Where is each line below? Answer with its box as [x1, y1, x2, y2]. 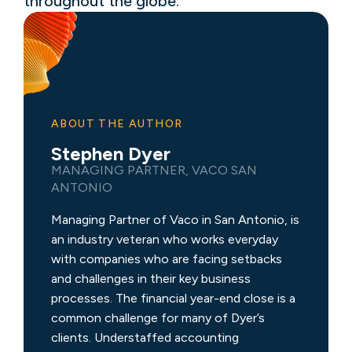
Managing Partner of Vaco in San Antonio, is [51, 211, 299, 227]
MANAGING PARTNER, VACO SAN [51, 162, 257, 178]
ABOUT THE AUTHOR [51, 116, 183, 130]
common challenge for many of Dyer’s [51, 310, 265, 325]
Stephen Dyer [51, 141, 170, 165]
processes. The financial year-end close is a [51, 290, 295, 306]
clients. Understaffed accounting [51, 329, 239, 345]
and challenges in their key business [51, 270, 251, 286]
